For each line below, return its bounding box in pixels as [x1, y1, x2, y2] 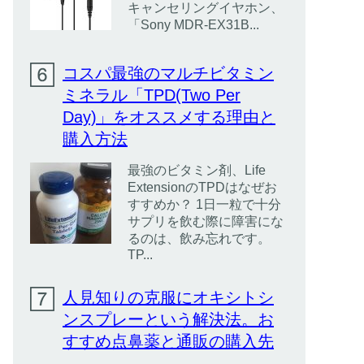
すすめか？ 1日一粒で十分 [128, 197, 281, 211]
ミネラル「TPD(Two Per [63, 86, 240, 104]
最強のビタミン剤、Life [128, 163, 266, 177]
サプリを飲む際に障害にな [128, 214, 284, 228]
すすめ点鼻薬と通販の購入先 [63, 332, 274, 350]
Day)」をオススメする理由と [63, 108, 275, 126]
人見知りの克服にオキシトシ [63, 288, 274, 306]
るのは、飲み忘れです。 [128, 232, 271, 245]
